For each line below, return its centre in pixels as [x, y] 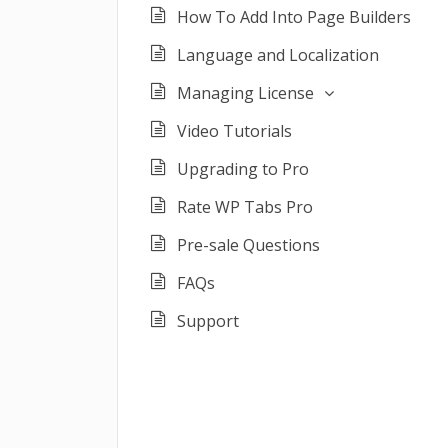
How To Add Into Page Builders [294, 17]
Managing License [245, 93]
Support [208, 321]
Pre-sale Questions [248, 245]
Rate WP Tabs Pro [245, 207]
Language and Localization [278, 55]
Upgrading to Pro [243, 169]
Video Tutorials [234, 131]
